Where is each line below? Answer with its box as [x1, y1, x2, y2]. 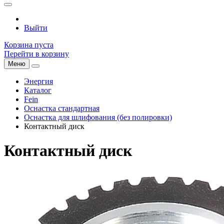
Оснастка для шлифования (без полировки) [24, 113, 172, 121]
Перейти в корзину [4, 49, 69, 58]
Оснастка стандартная [24, 104, 99, 112]
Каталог [24, 86, 51, 94]
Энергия [24, 77, 53, 85]
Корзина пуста [4, 40, 53, 49]
